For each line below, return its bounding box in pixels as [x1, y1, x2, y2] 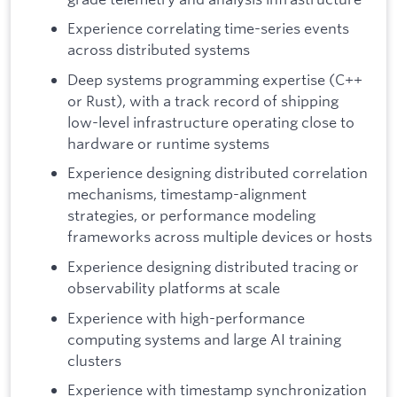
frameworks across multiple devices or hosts [67, 227, 372, 246]
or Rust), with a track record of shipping [67, 90, 339, 110]
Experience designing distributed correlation [67, 163, 368, 183]
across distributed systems [67, 40, 250, 59]
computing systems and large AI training [67, 329, 341, 348]
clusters [67, 350, 121, 370]
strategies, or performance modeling [67, 206, 315, 225]
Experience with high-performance [67, 307, 305, 327]
